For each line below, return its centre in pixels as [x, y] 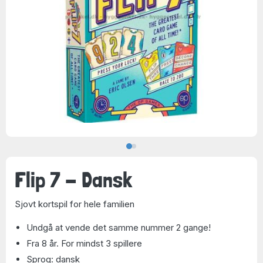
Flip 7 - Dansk [73, 179]
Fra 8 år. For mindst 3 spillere [84, 243]
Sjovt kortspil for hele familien [75, 204]
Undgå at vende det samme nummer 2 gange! [119, 227]
